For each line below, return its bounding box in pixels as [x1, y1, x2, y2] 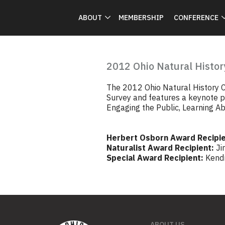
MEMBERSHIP [119, 13, 164, 22]
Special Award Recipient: [106, 153, 203, 163]
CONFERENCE [174, 13, 218, 22]
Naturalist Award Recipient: [106, 143, 214, 153]
